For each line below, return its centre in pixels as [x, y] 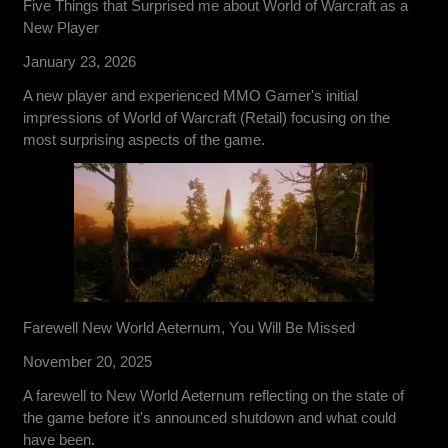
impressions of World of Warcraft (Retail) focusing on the [207, 117]
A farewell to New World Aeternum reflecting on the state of [214, 395]
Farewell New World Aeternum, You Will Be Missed [189, 327]
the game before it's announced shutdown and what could [210, 417]
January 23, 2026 [80, 61]
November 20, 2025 [88, 361]
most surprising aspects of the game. [144, 139]
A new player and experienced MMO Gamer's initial [191, 95]
